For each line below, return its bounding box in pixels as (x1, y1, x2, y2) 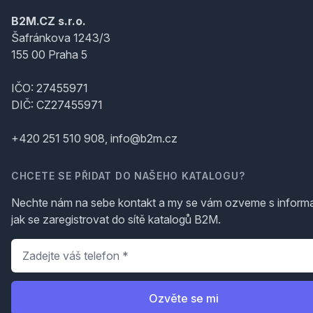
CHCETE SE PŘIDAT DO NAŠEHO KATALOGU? (11, 170, 245, 182)
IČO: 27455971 (11, 81, 88, 95)
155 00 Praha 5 (11, 48, 87, 61)
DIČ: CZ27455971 (11, 98, 103, 112)
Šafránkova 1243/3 (11, 31, 110, 45)
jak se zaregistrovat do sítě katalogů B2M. (11, 212, 221, 226)
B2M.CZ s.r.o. (11, 14, 86, 28)
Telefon (10, 240, 52, 254)
